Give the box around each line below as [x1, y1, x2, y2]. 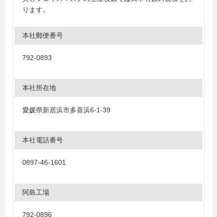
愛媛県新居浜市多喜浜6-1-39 [22, 106, 110, 114]
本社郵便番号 [22, 31, 63, 39]
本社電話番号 [22, 136, 63, 144]
